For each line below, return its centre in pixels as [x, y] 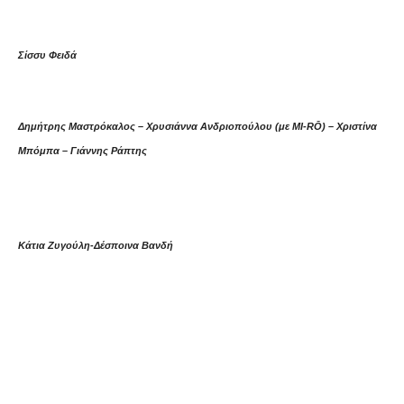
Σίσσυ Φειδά [47, 55]
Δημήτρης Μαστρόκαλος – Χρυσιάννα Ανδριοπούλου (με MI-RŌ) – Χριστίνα [197, 126]
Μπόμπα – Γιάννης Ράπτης [83, 151]
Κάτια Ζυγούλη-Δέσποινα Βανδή [96, 245]
